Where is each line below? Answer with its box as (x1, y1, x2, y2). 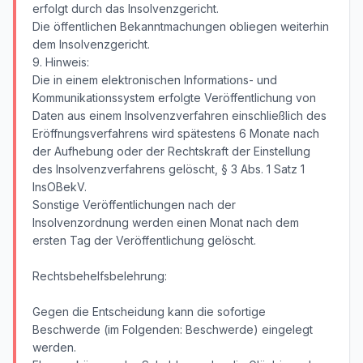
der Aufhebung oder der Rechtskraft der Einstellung (32, 144, 310, 158)
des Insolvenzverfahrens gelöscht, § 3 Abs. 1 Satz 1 (32, 162, 305, 176)
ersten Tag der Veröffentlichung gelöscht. (32, 233, 256, 247)
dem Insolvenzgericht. (32, 37, 150, 51)
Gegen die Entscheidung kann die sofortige (32, 305, 266, 318)
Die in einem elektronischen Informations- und (32, 73, 277, 87)
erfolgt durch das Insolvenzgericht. (32, 2, 219, 15)
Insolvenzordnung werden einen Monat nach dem (32, 216, 299, 229)
